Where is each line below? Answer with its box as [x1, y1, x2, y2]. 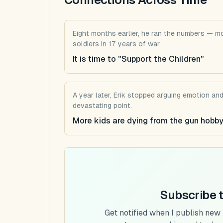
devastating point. [73, 101, 132, 110]
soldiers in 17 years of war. [73, 39, 161, 48]
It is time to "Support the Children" [73, 54, 204, 64]
